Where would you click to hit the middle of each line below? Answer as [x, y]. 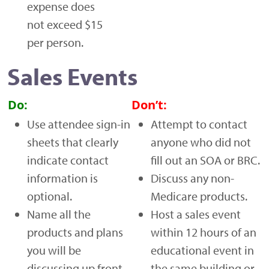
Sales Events [72, 76]
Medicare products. [199, 196]
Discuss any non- [192, 178]
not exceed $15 [65, 24]
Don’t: [149, 104]
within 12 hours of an [204, 232]
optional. [50, 196]
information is [62, 178]
